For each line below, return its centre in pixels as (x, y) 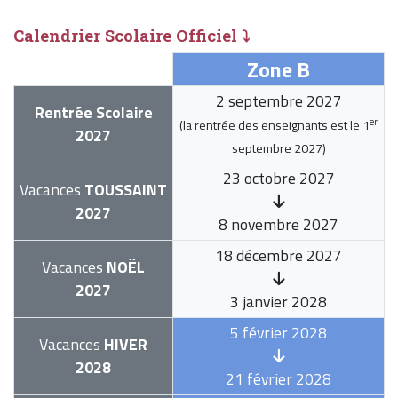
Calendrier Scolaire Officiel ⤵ (131, 36)
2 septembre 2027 (279, 101)
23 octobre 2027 (279, 179)
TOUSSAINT (124, 190)
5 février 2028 (279, 333)
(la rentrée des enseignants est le (271, 125)
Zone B (279, 70)
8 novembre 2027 (279, 225)
